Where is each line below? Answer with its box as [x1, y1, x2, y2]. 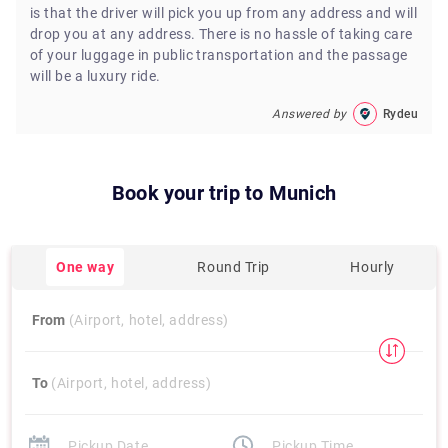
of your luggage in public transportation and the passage [30, 47, 408, 63]
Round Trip [197, 258, 271, 275]
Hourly [350, 258, 395, 275]
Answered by [272, 106, 347, 121]
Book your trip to [112, 181, 264, 205]
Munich [268, 181, 336, 205]
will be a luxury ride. [30, 68, 161, 84]
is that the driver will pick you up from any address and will [30, 5, 418, 21]
